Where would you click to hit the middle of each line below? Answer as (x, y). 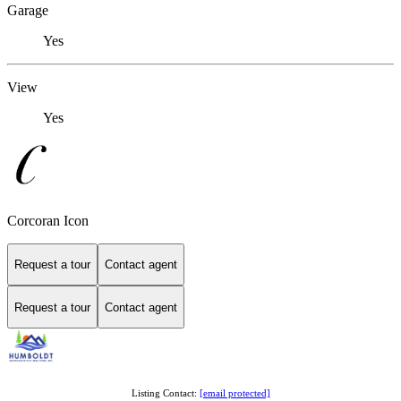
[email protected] (235, 393)
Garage (28, 11)
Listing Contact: (165, 393)
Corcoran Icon (48, 220)
